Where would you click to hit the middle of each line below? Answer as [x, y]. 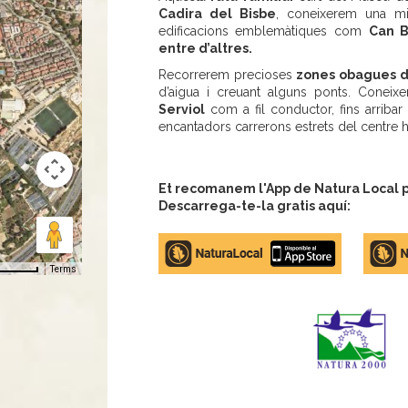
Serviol [181, 110]
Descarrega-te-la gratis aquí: [254, 206]
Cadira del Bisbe [217, 14]
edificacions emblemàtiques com [263, 31]
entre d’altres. [205, 49]
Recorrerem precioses [225, 75]
